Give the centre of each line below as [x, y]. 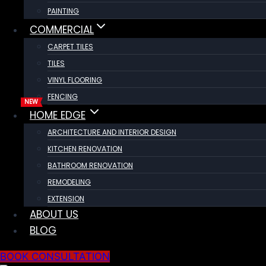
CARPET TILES [70, 47]
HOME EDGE [58, 115]
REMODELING [69, 182]
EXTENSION [66, 199]
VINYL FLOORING [75, 80]
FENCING [63, 97]
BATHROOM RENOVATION [90, 166]
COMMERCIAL [62, 30]
